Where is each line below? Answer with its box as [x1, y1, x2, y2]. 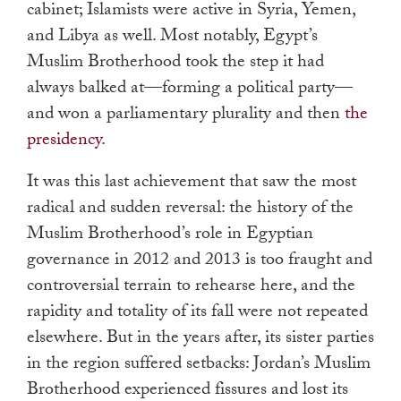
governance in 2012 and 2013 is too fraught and [27, 246, 372, 277]
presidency [27, 126, 101, 158]
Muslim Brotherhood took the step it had [27, 48, 324, 80]
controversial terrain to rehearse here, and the [27, 272, 355, 303]
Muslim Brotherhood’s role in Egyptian [27, 220, 313, 252]
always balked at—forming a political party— [27, 74, 353, 106]
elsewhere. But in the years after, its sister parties [27, 324, 374, 355]
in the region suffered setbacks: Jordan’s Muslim [27, 350, 371, 381]
